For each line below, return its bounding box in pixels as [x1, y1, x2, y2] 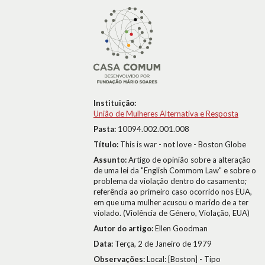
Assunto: [93, 155, 128, 164]
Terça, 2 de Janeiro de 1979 [115, 239, 212, 248]
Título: [93, 140, 120, 149]
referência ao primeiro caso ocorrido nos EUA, [93, 187, 252, 196]
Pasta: [93, 124, 118, 134]
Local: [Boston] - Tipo [147, 254, 221, 264]
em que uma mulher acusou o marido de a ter [93, 198, 248, 207]
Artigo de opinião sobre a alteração [128, 155, 251, 164]
